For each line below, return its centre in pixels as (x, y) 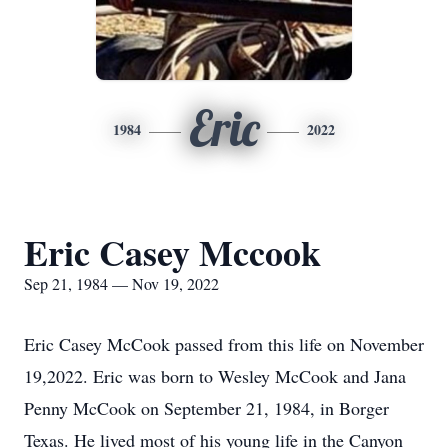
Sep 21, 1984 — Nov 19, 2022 (121, 283)
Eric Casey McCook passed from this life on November (224, 344)
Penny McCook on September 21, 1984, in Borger (206, 408)
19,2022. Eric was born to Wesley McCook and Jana (215, 376)
